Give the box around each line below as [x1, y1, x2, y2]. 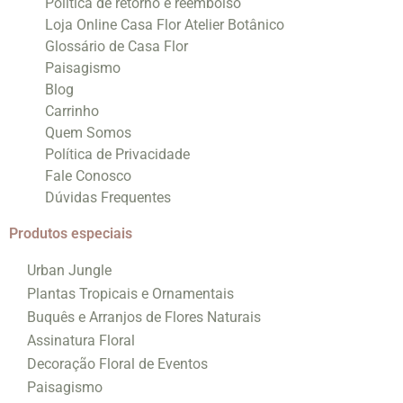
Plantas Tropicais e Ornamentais [27, 284, 234, 302]
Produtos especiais [9, 224, 132, 242]
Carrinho [45, 102, 99, 120]
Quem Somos [45, 123, 131, 141]
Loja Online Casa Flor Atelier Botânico [45, 15, 284, 33]
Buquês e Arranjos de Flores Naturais [27, 308, 261, 326]
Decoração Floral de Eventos [27, 354, 208, 372]
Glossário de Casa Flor [45, 37, 188, 55]
